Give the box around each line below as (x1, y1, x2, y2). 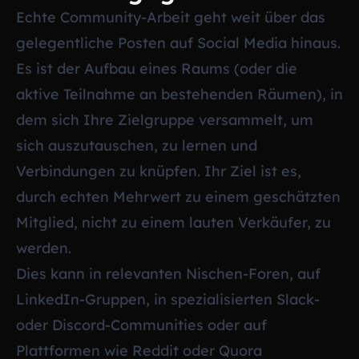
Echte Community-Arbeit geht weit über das (16, 7, 325, 26)
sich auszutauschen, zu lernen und (16, 135, 257, 155)
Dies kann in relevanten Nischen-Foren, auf (16, 264, 321, 283)
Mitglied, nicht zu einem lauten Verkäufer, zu (16, 212, 331, 232)
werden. (16, 238, 71, 257)
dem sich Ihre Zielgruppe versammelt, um (16, 110, 313, 129)
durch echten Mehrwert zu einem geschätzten (16, 187, 341, 206)
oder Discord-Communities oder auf (16, 315, 267, 334)
